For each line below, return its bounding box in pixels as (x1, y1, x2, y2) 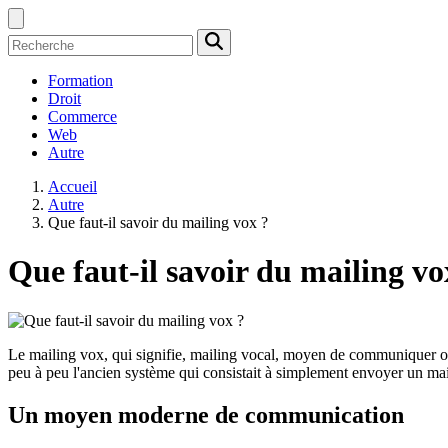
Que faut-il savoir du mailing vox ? (48, 214, 268, 231)
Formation (48, 72, 113, 89)
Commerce (48, 108, 117, 125)
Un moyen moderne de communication (8, 401, 404, 428)
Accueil (48, 178, 97, 195)
